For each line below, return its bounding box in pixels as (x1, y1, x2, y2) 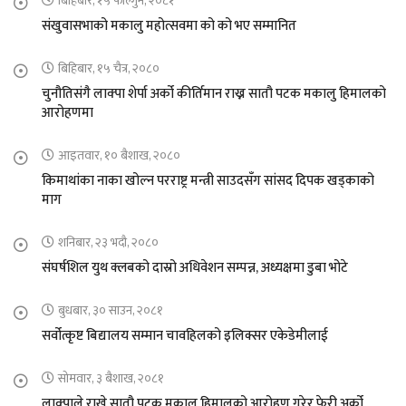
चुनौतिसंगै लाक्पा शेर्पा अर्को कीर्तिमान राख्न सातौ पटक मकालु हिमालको (42, 82, 386, 106)
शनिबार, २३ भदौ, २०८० (58, 232, 159, 254)
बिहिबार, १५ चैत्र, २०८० (58, 58, 159, 80)
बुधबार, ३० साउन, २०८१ (58, 300, 163, 322)
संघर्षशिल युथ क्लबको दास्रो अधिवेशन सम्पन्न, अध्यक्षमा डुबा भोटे (42, 256, 348, 280)
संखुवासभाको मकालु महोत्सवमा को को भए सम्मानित (42, 14, 296, 38)
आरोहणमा (42, 101, 93, 125)
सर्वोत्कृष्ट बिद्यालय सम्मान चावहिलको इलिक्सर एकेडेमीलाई (42, 324, 328, 348)
